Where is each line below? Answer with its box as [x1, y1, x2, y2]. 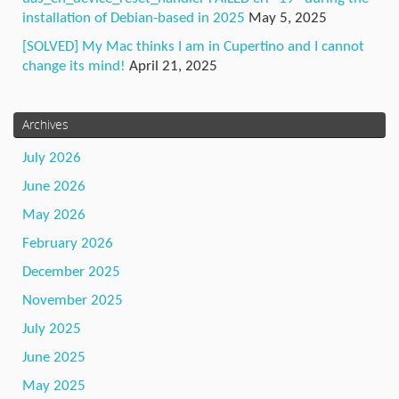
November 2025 [22, 292, 123, 308]
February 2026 [22, 235, 113, 251]
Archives [22, 115, 69, 133]
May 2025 [22, 378, 85, 394]
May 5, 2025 [248, 10, 327, 26]
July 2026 [22, 150, 81, 166]
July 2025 [22, 321, 81, 337]
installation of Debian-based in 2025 [22, 10, 245, 26]
